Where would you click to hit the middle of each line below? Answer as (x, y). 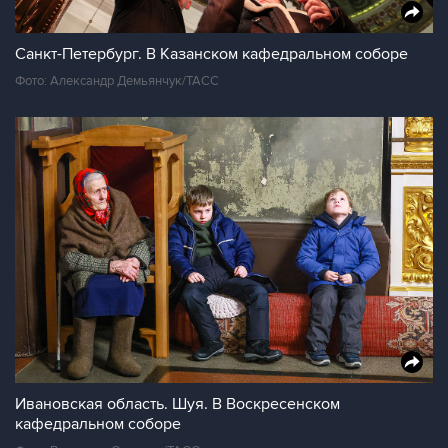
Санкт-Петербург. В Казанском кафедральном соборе (211, 54)
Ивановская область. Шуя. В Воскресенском (177, 404)
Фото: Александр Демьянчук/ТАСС (117, 81)
